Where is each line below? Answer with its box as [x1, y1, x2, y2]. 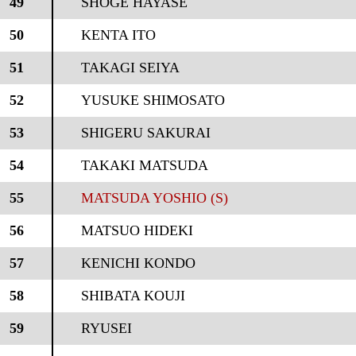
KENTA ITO [80, 27, 156, 43]
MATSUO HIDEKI [80, 222, 193, 238]
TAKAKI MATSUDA [80, 157, 208, 173]
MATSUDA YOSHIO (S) [80, 190, 228, 206]
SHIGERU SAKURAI [80, 125, 211, 141]
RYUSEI [80, 320, 132, 336]
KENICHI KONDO [80, 255, 195, 271]
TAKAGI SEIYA [80, 60, 180, 75]
